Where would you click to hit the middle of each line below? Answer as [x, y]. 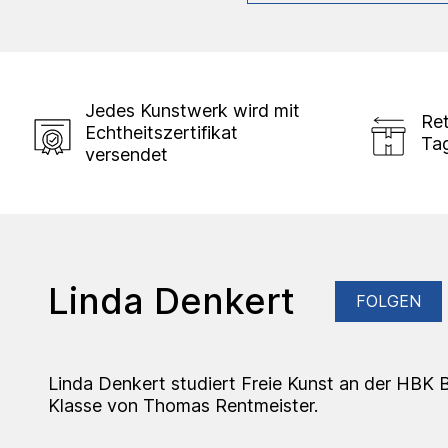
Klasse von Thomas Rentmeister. [183, 405]
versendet [126, 154]
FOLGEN [388, 300]
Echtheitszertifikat [161, 132]
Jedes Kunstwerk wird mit [192, 110]
